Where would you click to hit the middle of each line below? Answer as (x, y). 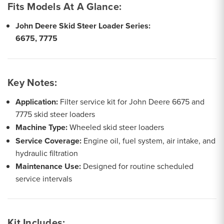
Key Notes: (32, 82)
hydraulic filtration (47, 153)
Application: (37, 101)
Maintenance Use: (48, 166)
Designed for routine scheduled (137, 166)
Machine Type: (42, 127)
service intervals (44, 178)
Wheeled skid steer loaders (116, 127)
